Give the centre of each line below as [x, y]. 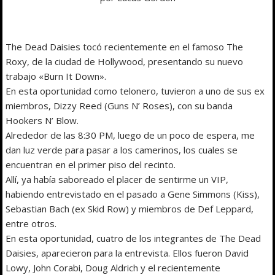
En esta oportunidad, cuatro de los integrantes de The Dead [134, 238]
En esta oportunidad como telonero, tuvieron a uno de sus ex [135, 91]
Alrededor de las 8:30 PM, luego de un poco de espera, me [130, 135]
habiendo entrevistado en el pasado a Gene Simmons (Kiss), [133, 194]
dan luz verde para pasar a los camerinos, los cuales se [122, 149]
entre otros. [31, 223]
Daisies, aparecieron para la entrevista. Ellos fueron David [127, 253]
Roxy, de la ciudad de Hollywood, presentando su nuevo [125, 61]
